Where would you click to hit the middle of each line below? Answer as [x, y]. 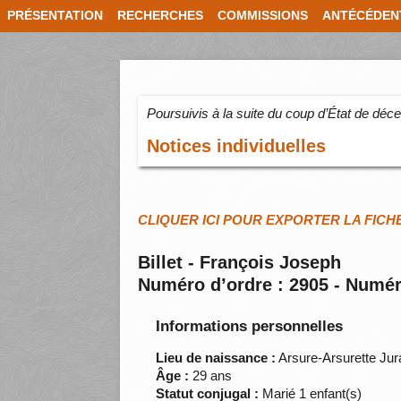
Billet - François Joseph [240, 263]
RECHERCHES [160, 16]
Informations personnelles [250, 327]
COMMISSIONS [263, 16]
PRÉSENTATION [55, 16]
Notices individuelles [237, 146]
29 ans [211, 376]
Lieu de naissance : [216, 358]
